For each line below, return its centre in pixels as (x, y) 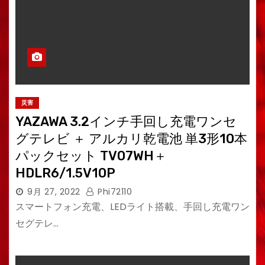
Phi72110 (113, 192)
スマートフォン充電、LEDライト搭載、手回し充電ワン (132, 207)
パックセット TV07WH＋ (91, 156)
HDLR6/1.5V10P (65, 173)
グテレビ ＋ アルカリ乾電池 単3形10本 (131, 139)
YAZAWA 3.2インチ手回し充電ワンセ (126, 122)
